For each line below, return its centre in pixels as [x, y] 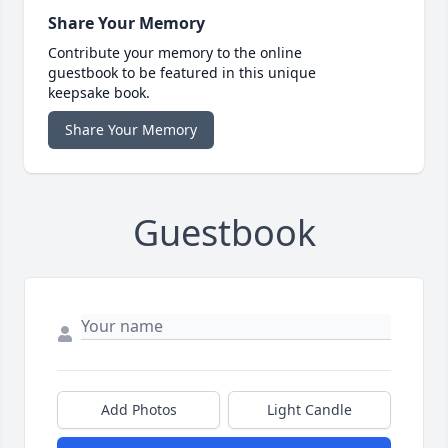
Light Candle [309, 410]
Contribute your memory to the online [175, 53]
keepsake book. [99, 93]
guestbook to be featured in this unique [182, 73]
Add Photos [138, 410]
